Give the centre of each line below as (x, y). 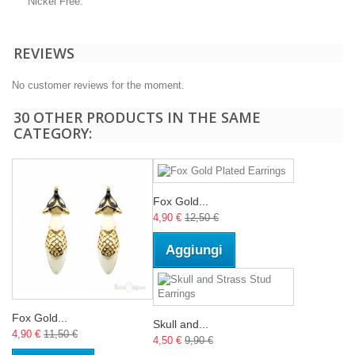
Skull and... (181, 324)
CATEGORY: (53, 133)
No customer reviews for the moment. (98, 85)
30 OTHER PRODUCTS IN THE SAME (137, 117)
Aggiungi (194, 250)
